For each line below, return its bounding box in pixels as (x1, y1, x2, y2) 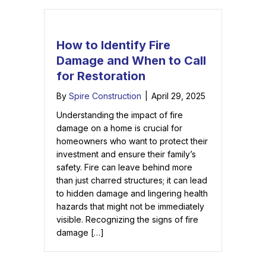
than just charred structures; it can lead (56, 175, 207, 186)
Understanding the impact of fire (56, 110, 183, 121)
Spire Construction (69, 91, 141, 102)
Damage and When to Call (56, 53, 206, 68)
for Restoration (56, 69, 145, 84)
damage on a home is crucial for (56, 123, 182, 134)
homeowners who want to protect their (56, 136, 208, 147)
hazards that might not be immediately (56, 201, 204, 212)
